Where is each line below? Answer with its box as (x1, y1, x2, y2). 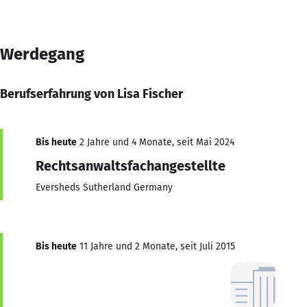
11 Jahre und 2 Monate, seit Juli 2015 (77, 240, 235, 252)
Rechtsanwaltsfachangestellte (36, 157, 225, 174)
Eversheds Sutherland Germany (36, 181, 173, 193)
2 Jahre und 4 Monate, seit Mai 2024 (77, 136, 234, 148)
